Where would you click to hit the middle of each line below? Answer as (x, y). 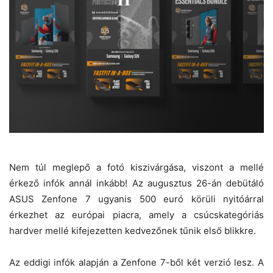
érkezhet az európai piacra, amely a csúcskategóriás (136, 214)
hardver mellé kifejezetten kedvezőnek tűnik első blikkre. (133, 230)
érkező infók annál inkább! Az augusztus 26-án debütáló (136, 183)
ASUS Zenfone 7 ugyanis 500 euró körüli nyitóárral (136, 199)
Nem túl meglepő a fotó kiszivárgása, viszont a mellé (136, 167)
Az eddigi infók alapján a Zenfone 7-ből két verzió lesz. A (136, 262)
